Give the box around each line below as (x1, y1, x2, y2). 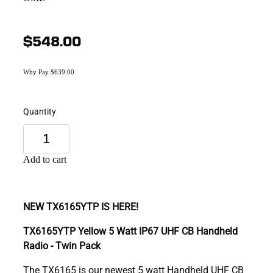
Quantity (23, 105, 56, 117)
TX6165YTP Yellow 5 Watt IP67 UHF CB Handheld (23, 224, 238, 237)
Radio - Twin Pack (23, 238, 101, 252)
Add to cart (23, 154, 66, 165)
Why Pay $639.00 (23, 68, 74, 76)
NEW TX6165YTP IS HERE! (23, 199, 138, 213)
